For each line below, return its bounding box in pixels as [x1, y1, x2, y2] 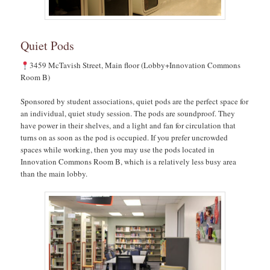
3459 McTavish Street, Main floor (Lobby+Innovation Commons [29, 60, 240, 71]
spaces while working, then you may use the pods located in [20, 144, 215, 155]
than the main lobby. [20, 168, 90, 180]
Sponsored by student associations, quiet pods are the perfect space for [20, 96, 249, 107]
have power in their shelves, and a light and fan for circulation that [20, 120, 236, 131]
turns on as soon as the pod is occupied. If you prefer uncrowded [20, 132, 228, 143]
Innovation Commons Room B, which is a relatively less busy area [20, 156, 237, 168]
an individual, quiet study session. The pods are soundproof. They [20, 108, 236, 119]
